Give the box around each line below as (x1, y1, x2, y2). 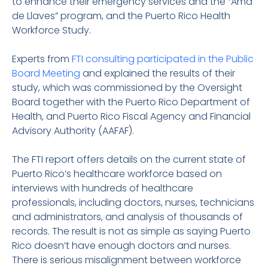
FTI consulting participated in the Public (72, 52, 254, 66)
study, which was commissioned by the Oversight (12, 81, 242, 95)
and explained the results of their (80, 66, 235, 80)
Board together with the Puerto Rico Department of (12, 95, 250, 109)
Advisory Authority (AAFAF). (12, 124, 134, 138)
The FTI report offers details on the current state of (12, 153, 246, 166)
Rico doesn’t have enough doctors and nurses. (12, 239, 231, 252)
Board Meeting (12, 66, 80, 80)
